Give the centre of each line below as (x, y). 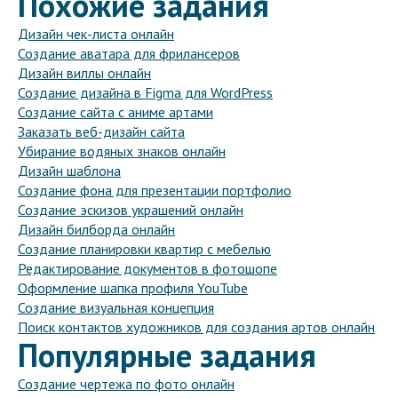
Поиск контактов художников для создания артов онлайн (196, 327)
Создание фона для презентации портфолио (155, 191)
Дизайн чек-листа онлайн (96, 34)
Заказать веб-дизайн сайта (101, 132)
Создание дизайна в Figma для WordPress (145, 93)
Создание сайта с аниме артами (115, 112)
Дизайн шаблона (69, 171)
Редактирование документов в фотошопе (147, 269)
